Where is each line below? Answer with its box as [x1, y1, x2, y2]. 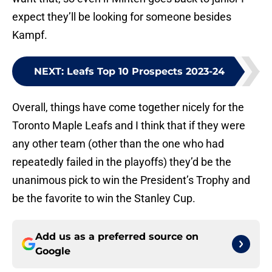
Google [35, 245, 70, 257]
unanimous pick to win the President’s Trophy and [12, 174, 250, 187]
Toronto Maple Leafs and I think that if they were [12, 119, 245, 132]
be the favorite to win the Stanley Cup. [12, 192, 195, 205]
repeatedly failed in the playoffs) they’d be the [12, 155, 231, 169]
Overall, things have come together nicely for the [12, 101, 244, 114]
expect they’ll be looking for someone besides [12, 10, 231, 24]
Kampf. [12, 29, 47, 42]
